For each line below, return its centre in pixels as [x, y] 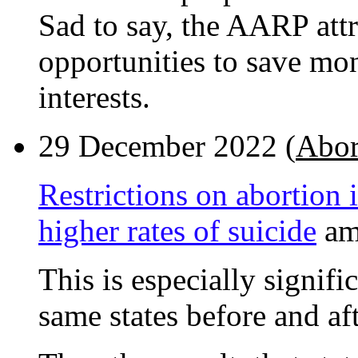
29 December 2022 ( [167, 146]
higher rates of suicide [177, 231]
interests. [94, 97]
